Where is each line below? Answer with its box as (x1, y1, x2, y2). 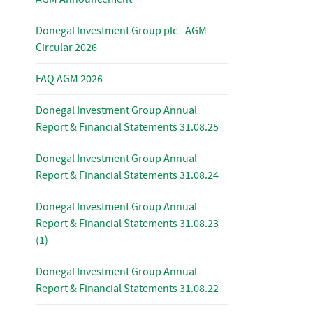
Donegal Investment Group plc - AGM (36, 24, 207, 38)
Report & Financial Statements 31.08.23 (36, 217, 219, 231)
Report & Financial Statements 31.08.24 (36, 168, 219, 182)
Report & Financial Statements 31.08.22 (36, 282, 219, 296)
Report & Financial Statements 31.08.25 (36, 120, 219, 134)
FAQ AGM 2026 (36, 72, 103, 86)
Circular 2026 (36, 41, 97, 54)
